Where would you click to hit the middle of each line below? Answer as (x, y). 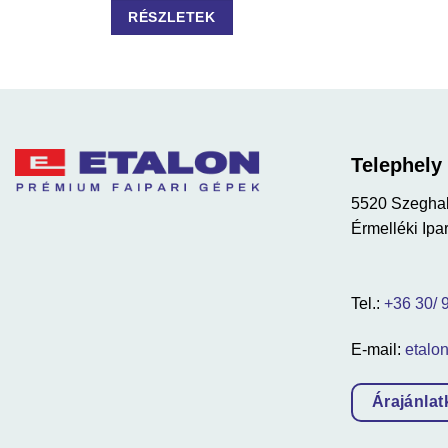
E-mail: (378, 350)
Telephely (396, 164)
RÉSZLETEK (172, 16)
